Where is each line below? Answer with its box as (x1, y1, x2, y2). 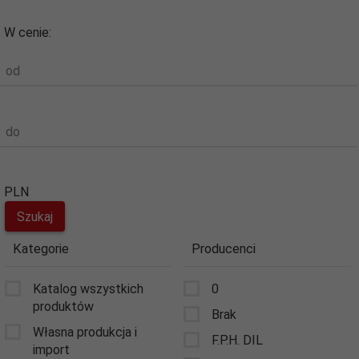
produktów (33, 298, 94, 314)
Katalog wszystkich (33, 280, 143, 296)
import (33, 341, 70, 357)
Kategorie (13, 241, 69, 257)
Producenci (192, 241, 256, 257)
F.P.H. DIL (212, 332, 263, 348)
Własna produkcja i (33, 324, 137, 340)
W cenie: (4, 25, 51, 41)
